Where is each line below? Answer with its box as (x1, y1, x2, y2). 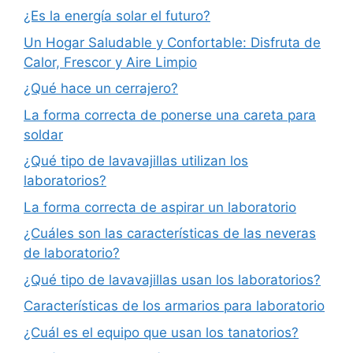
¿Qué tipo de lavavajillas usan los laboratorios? (24, 271, 321, 288)
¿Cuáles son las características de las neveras (24, 225, 316, 242)
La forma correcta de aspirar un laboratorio (24, 199, 296, 215)
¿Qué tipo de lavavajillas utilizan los (24, 153, 248, 169)
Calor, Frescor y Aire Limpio (24, 54, 197, 70)
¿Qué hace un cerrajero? (24, 80, 178, 97)
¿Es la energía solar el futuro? (24, 8, 210, 24)
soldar (24, 126, 63, 143)
